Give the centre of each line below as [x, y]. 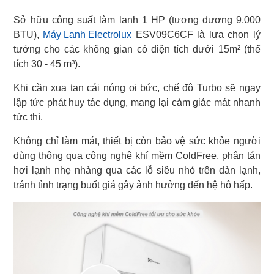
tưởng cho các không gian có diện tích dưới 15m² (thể [137, 50]
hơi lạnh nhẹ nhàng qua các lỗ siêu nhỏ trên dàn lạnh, [137, 171]
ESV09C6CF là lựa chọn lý [196, 35]
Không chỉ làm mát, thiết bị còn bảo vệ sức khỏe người [137, 141]
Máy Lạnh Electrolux [87, 35]
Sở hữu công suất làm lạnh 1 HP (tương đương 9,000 [137, 20]
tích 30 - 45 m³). [47, 64]
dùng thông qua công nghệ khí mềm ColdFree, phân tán [137, 156]
